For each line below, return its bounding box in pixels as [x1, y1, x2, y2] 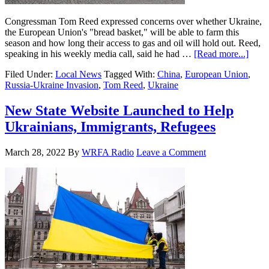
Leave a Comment [136, 147, 206, 157]
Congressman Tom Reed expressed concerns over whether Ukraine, [5, 16, 262, 26]
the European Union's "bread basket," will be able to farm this [5, 26, 239, 37]
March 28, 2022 [5, 147, 65, 157]
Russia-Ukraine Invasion [5, 79, 98, 90]
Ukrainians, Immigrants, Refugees [5, 118, 216, 134]
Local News [55, 68, 101, 79]
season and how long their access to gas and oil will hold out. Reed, [5, 37, 261, 48]
